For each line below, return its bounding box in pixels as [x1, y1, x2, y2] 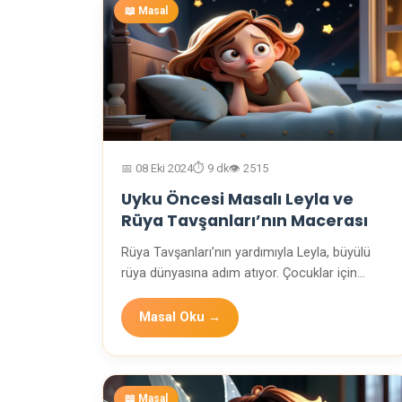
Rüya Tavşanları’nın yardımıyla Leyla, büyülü [121, 245, 371, 261]
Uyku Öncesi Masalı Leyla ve [121, 188, 354, 211]
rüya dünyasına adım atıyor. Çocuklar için [121, 266, 357, 282]
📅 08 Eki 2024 [121, 162, 193, 176]
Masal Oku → [139, 310, 221, 326]
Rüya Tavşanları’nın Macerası [121, 210, 368, 232]
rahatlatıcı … [121, 286, 190, 302]
